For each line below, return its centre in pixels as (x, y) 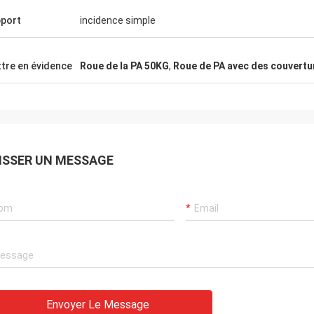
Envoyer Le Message (98, 305)
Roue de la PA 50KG (124, 66)
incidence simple (118, 20)
